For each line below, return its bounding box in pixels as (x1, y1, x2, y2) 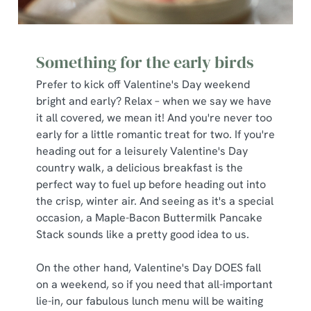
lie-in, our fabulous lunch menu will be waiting (36, 294, 263, 308)
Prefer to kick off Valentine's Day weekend (36, 77, 250, 92)
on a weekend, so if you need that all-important (36, 277, 273, 292)
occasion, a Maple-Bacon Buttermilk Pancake (36, 210, 262, 225)
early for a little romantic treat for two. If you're (36, 127, 275, 142)
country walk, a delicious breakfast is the (36, 160, 243, 175)
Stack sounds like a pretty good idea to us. (36, 227, 249, 242)
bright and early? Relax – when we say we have (36, 94, 271, 108)
